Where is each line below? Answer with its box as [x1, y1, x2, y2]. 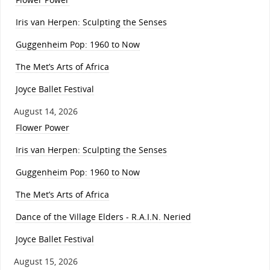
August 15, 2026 [13, 256, 78, 268]
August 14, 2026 [13, 105, 78, 118]
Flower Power [15, 122, 69, 134]
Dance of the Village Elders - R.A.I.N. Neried [15, 211, 191, 223]
